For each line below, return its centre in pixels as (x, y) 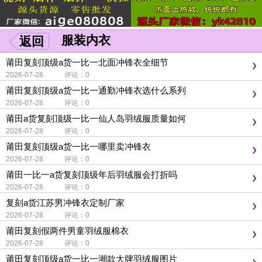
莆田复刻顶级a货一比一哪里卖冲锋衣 (78, 146)
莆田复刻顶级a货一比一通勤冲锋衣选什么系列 (96, 90)
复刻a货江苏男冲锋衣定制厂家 (65, 203)
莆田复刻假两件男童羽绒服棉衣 (67, 231)
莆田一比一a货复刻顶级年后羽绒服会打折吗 (92, 175)
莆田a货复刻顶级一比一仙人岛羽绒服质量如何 (96, 118)
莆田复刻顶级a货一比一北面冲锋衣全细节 (87, 62)
